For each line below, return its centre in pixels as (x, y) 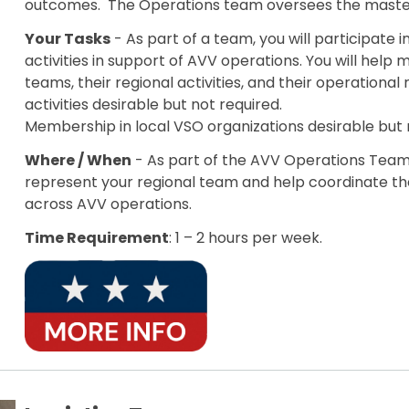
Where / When (79, 160)
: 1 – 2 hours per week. (246, 237)
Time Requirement (97, 237)
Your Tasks (68, 38)
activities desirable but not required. (157, 104)
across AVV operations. (109, 204)
